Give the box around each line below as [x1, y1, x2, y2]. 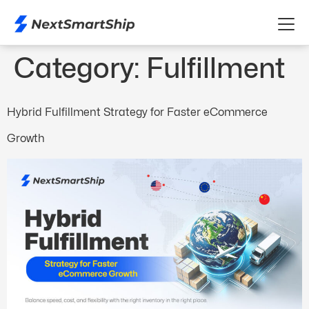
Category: [14, 51, 146, 84]
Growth [7, 132, 45, 145]
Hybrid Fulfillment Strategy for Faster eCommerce [7, 106, 268, 119]
